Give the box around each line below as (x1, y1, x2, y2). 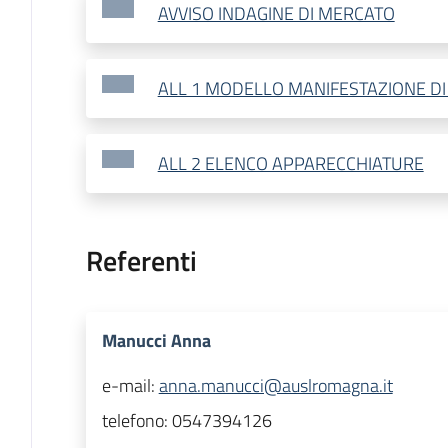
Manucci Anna (101, 327, 211, 355)
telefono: (101, 407, 172, 435)
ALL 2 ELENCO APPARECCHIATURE (157, 150, 424, 178)
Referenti (85, 239, 197, 283)
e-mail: (101, 372, 159, 400)
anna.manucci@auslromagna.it (158, 372, 393, 400)
